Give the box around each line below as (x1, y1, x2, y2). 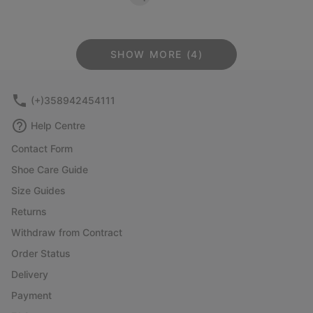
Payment (11, 289, 52, 301)
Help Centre (31, 119, 85, 131)
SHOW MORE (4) (110, 48, 203, 60)
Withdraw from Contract (11, 226, 122, 238)
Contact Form (11, 142, 73, 154)
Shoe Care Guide (11, 163, 88, 175)
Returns (11, 205, 47, 217)
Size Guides (11, 184, 66, 196)
